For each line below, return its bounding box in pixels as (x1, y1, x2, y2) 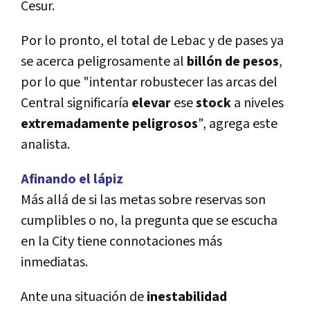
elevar (131, 94, 171, 113)
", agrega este (198, 115, 277, 134)
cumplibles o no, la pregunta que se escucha (21, 212, 277, 230)
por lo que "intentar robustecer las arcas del (21, 73, 277, 92)
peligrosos (132, 115, 198, 134)
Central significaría (21, 94, 131, 113)
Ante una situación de (21, 288, 147, 307)
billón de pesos (187, 53, 279, 71)
